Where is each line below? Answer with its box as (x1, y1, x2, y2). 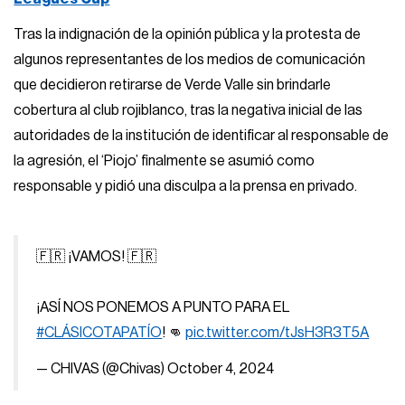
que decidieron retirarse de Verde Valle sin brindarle (14, 78, 332, 93)
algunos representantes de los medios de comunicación (14, 52, 366, 68)
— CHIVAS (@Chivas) (36, 361, 168, 376)
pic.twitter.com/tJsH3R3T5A (185, 325, 370, 341)
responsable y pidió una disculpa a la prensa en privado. (14, 179, 358, 194)
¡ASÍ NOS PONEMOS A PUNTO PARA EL (36, 300, 290, 316)
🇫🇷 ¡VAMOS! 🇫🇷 (36, 250, 157, 265)
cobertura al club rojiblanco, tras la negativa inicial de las (14, 103, 363, 118)
